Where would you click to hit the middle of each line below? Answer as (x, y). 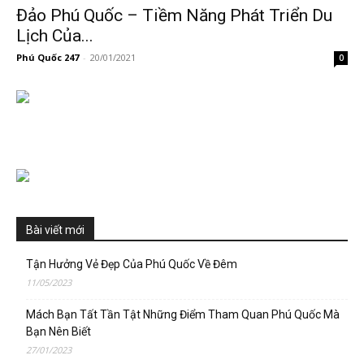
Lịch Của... (55, 36)
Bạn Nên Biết (58, 332)
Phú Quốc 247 (48, 58)
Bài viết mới (55, 230)
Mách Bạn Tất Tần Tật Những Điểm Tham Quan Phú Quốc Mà (183, 315)
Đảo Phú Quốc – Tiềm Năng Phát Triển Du (174, 16)
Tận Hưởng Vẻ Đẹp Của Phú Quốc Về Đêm (132, 264)
